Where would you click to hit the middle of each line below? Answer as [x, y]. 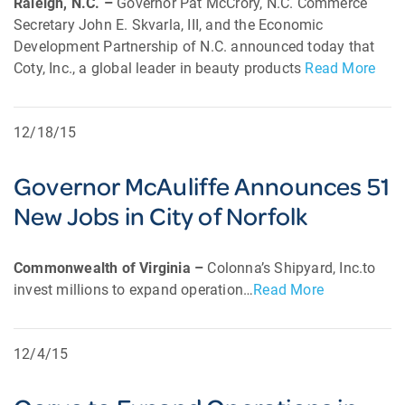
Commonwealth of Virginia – [111, 268]
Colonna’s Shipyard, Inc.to [292, 268]
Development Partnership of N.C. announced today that [194, 47]
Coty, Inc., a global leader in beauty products [160, 68]
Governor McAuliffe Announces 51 [202, 186]
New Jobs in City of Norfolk [161, 216]
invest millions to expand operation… [134, 290]
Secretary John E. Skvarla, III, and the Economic [169, 25]
